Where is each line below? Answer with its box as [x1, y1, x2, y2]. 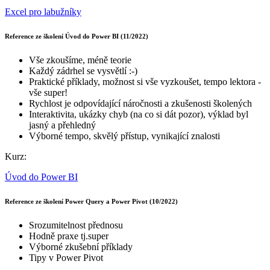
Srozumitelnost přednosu [29, 220, 125, 231]
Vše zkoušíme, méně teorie [29, 55, 131, 66]
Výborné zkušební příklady [29, 242, 133, 253]
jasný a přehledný [29, 120, 96, 131]
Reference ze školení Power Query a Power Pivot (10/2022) [5, 198, 178, 206]
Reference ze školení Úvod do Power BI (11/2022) [5, 33, 148, 40]
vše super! [29, 87, 67, 98]
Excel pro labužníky [5, 7, 81, 17]
